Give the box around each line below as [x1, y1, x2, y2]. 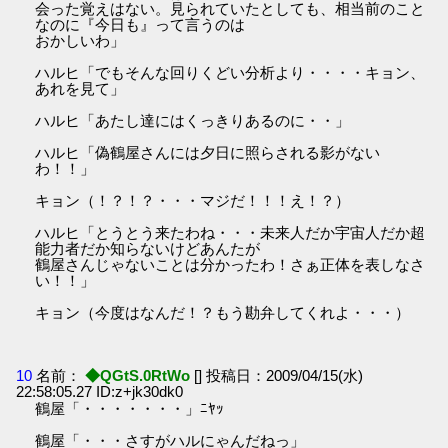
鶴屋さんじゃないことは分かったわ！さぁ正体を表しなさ [35, 256, 426, 274]
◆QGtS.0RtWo [81, 367, 195, 385]
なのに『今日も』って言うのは [35, 16, 246, 34]
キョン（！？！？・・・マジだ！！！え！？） [35, 192, 351, 210]
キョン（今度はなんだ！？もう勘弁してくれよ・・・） [35, 304, 411, 322]
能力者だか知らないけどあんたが [35, 240, 261, 258]
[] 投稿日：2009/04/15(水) [194, 367, 364, 385]
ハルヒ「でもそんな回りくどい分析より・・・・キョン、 [35, 64, 426, 82]
